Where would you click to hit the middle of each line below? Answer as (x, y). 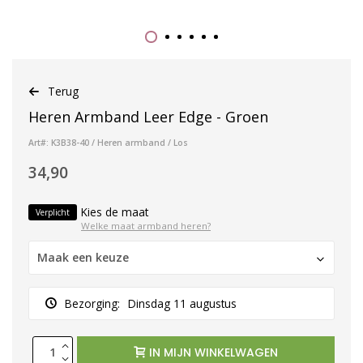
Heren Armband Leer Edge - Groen (148, 116)
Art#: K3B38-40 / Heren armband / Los (108, 142)
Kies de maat (115, 211)
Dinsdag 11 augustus (182, 303)
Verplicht (53, 212)
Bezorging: (92, 303)
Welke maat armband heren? (146, 225)
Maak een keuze (83, 257)
